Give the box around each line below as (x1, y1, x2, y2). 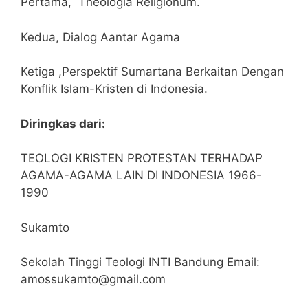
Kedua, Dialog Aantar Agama (21, 30, 180, 44)
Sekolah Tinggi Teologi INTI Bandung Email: (21, 255, 260, 269)
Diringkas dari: (21, 116, 105, 131)
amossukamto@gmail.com (21, 272, 166, 286)
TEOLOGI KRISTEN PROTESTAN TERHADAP (21, 151, 263, 165)
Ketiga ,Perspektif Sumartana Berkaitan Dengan (21, 65, 284, 78)
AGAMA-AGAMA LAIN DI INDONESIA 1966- (21, 168, 262, 182)
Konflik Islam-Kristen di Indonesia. (21, 82, 208, 96)
